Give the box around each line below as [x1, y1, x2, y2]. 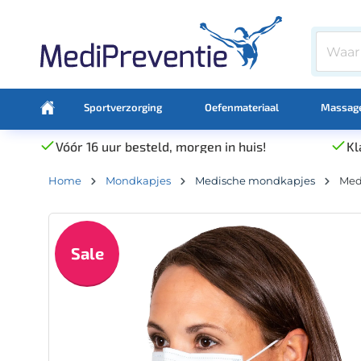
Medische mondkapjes [195, 173, 315, 187]
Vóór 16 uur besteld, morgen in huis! [56, 138, 266, 154]
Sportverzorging [84, 100, 163, 114]
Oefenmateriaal [204, 100, 279, 114]
